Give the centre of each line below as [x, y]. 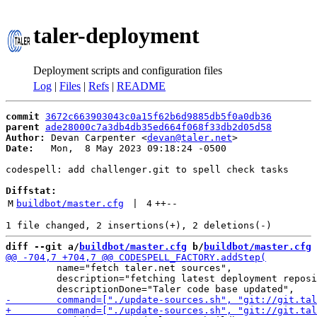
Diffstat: [31, 191]
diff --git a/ [42, 247]
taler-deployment [116, 36]
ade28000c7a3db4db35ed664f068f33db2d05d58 [158, 127]
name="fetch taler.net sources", [119, 268]
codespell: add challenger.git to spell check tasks [147, 169]
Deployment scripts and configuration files [128, 70]
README [141, 86]
